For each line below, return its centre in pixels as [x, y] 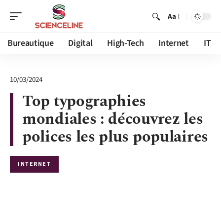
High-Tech [126, 43]
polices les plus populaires [115, 137]
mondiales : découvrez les [113, 119]
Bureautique [31, 43]
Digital [80, 43]
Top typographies [84, 101]
